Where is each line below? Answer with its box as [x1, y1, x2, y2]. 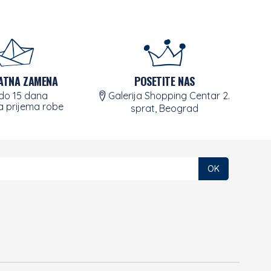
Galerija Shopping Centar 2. [106, 90, 230, 102]
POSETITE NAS [134, 73, 195, 89]
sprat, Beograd [131, 102, 198, 114]
